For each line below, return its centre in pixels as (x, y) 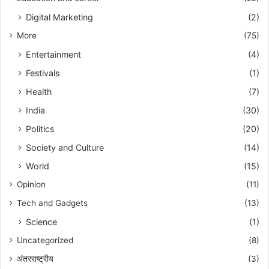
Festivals (43, 73)
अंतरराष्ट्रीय (35, 258)
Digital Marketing (59, 17)
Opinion (31, 184)
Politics (40, 128)
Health (39, 91)
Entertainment (53, 54)
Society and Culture (65, 147)
